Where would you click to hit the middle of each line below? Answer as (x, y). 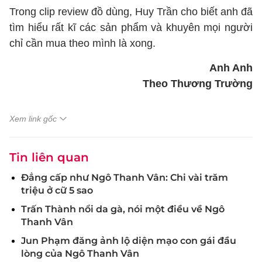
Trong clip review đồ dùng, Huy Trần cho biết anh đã (131, 12)
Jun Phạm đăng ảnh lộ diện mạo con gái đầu (129, 241)
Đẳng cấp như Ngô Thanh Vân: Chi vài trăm (125, 177)
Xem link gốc (33, 119)
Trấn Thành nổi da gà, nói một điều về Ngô (123, 209)
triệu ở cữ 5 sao (57, 190)
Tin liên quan (49, 157)
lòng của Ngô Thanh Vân (80, 254)
